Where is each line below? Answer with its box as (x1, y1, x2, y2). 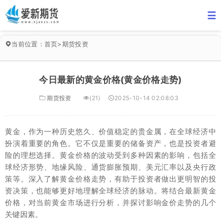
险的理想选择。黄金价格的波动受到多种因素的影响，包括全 (5, 150, 216, 160)
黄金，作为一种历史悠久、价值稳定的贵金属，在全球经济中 (5, 127, 216, 136)
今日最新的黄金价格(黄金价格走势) (39, 74, 182, 85)
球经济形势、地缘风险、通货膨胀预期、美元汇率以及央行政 (5, 162, 216, 172)
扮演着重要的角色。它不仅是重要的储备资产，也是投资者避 (5, 139, 216, 148)
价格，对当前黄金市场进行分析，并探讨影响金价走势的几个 (5, 198, 216, 207)
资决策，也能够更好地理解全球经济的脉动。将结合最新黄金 (5, 186, 216, 195)
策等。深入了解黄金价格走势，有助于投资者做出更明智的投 (5, 174, 216, 184)
